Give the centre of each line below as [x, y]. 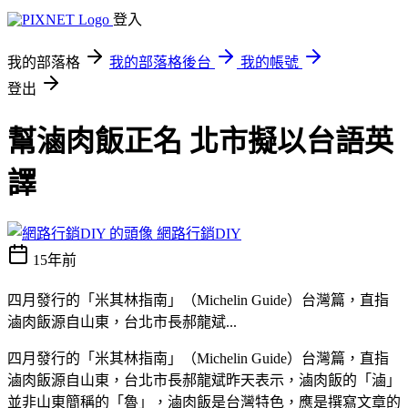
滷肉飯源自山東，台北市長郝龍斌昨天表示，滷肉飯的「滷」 [204, 380]
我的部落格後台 [160, 62]
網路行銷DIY [199, 233]
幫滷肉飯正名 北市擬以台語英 [200, 142]
